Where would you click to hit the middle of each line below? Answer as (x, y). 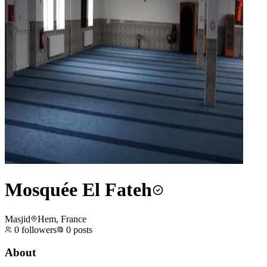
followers (38, 229)
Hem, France (62, 219)
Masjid (18, 219)
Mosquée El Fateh (78, 190)
